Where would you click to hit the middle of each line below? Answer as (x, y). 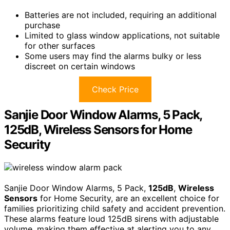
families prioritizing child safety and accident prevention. (115, 208)
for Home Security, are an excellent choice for (128, 198)
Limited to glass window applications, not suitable (122, 35)
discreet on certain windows (80, 66)
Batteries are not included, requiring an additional (121, 15)
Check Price (115, 89)
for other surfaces (60, 45)
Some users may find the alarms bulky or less (113, 56)
